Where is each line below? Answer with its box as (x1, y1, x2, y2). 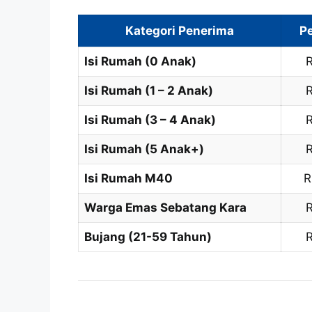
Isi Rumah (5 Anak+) (84, 142, 204, 157)
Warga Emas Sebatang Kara (84, 201, 247, 215)
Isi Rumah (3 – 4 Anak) (84, 113, 216, 127)
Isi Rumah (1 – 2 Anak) (84, 84, 213, 98)
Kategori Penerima (125, 24, 234, 38)
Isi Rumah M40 (84, 171, 173, 186)
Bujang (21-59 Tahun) (84, 230, 212, 244)
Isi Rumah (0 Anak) (84, 54, 196, 69)
